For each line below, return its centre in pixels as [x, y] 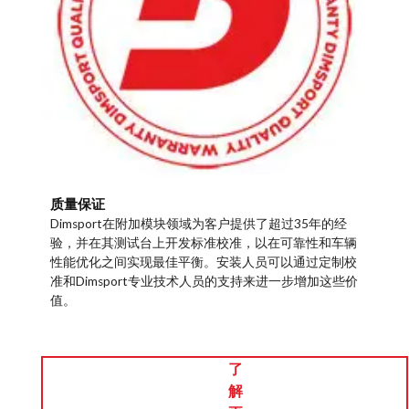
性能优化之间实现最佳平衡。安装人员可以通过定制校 [204, 262]
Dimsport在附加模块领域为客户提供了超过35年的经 [199, 223]
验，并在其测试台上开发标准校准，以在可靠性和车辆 [204, 242]
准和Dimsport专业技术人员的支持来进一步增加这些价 [204, 281]
